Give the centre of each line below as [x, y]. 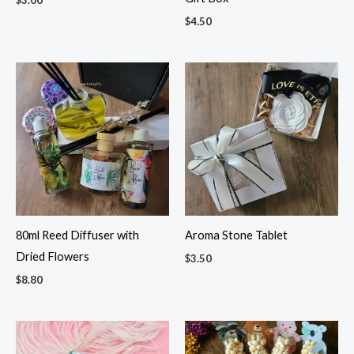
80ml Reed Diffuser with [77, 235]
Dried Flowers [53, 257]
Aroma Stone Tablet [236, 235]
